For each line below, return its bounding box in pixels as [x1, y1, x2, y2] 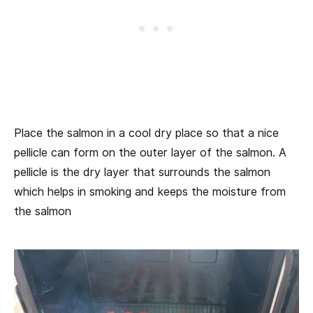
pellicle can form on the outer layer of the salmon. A [14, 146, 286, 160]
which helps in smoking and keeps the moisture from [14, 185, 286, 199]
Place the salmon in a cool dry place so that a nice [14, 126, 279, 140]
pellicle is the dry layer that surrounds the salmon [14, 166, 270, 180]
